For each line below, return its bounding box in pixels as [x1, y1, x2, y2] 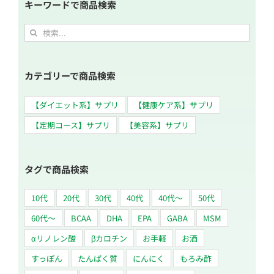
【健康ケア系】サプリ [134, 98, 213, 111]
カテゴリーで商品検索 [24, 68, 116, 82]
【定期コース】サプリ [31, 119, 110, 131]
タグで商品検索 [24, 162, 89, 176]
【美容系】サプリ [125, 119, 189, 131]
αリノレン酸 [31, 232, 76, 245]
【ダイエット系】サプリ [31, 98, 119, 111]
